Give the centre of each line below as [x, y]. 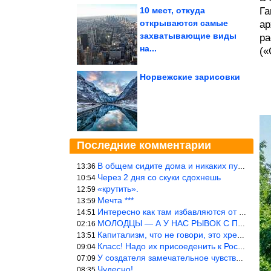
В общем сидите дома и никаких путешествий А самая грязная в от [168, 166]
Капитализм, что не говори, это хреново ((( [167, 235]
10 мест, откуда [172, 10]
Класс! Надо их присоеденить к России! [168, 246]
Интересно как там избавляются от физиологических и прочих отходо [168, 212]
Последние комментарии [144, 145]
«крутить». [118, 189]
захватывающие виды [188, 36]
